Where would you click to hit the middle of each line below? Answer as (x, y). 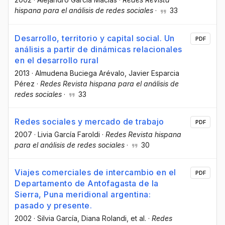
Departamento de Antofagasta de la (87, 183)
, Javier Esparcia (152, 73)
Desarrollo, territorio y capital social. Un (95, 38)
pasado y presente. (53, 205)
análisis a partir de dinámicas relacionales (98, 49)
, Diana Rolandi (102, 218)
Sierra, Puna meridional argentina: (83, 194)
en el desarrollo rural (57, 60)
